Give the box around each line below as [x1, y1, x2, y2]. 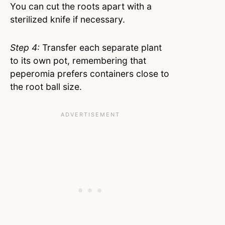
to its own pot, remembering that [10, 55, 146, 66]
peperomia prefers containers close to [10, 68, 169, 79]
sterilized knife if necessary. [10, 14, 125, 25]
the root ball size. [10, 81, 84, 92]
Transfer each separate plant [40, 42, 162, 53]
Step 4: [10, 42, 40, 53]
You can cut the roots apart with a [10, 1, 152, 12]
